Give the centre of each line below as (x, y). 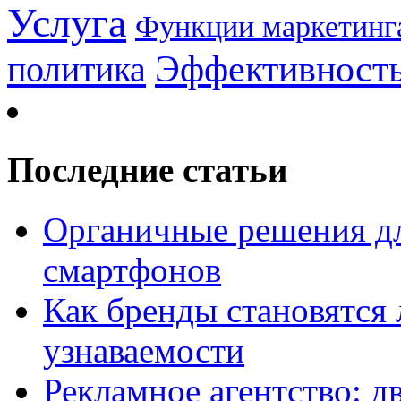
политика (77, 70)
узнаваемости (144, 350)
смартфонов (132, 269)
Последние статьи (147, 170)
